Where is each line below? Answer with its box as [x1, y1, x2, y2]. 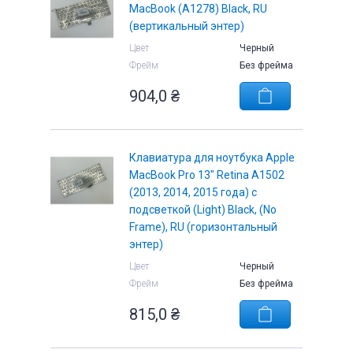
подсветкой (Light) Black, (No [129, 203, 277, 216]
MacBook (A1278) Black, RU [129, 2, 267, 15]
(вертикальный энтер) [129, 20, 244, 32]
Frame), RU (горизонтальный [129, 221, 277, 233]
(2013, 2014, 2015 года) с [129, 186, 257, 199]
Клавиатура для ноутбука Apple [129, 151, 295, 164]
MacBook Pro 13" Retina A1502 [129, 169, 284, 181]
